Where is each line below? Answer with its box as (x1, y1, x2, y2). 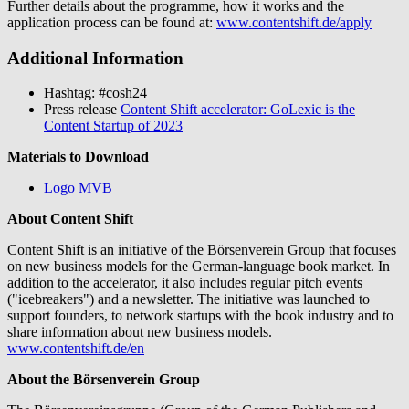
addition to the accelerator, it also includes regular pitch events (7, 275, 362, 291)
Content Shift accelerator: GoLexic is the (121, 101, 355, 118)
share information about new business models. (7, 324, 272, 341)
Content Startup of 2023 (44, 118, 183, 134)
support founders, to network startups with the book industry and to (7, 308, 393, 324)
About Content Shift (7, 211, 133, 227)
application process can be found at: (7, 14, 216, 30)
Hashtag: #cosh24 (44, 85, 147, 101)
